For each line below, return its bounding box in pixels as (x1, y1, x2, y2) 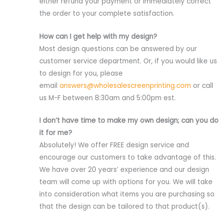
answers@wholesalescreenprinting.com (59, 81, 191, 90)
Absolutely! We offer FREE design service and (39, 140, 189, 150)
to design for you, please (39, 68, 123, 78)
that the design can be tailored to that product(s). (39, 202, 210, 212)
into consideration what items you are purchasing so (39, 190, 215, 199)
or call (191, 81, 213, 90)
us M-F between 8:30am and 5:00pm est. (39, 93, 176, 103)
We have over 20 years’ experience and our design (39, 165, 209, 175)
